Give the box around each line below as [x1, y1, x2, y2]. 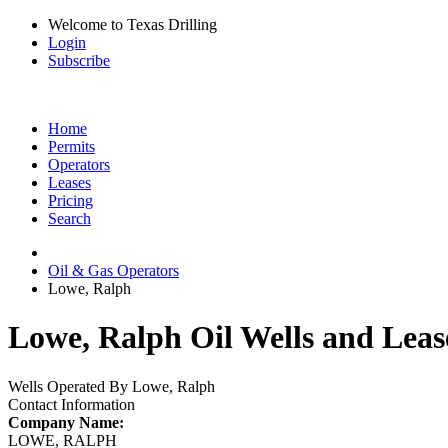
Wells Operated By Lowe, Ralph [8, 377, 215, 395]
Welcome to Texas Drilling [48, 16, 217, 33]
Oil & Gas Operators [48, 262, 179, 279]
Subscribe [48, 52, 110, 69]
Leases [48, 174, 91, 191]
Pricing [48, 192, 93, 209]
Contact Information [8, 395, 135, 413]
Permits [48, 138, 95, 155]
